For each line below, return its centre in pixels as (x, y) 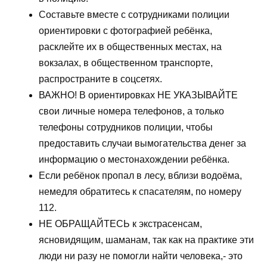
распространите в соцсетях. (100, 79)
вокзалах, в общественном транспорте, (126, 63)
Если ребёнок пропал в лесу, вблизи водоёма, (140, 175)
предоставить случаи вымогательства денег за (142, 143)
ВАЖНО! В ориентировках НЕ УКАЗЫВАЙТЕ (138, 95)
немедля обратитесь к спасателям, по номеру (140, 191)
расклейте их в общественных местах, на (130, 46)
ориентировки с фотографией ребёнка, (125, 30)
